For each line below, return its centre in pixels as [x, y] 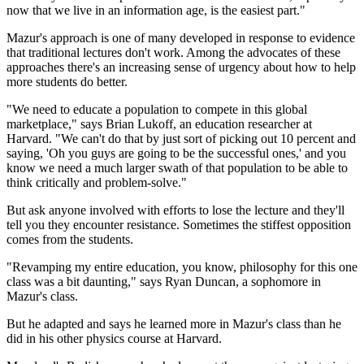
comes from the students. [70, 240]
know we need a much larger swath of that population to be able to [177, 168]
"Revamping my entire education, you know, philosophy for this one [182, 267]
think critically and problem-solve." [97, 183]
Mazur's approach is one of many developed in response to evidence [181, 38]
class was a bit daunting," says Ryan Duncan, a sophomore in [164, 282]
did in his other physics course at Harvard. [114, 339]
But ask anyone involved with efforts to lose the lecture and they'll [175, 210]
